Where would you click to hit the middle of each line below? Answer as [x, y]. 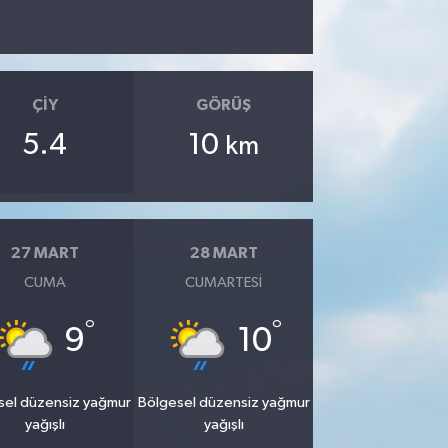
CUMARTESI [224, 282]
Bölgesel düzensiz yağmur [223, 402]
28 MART [223, 253]
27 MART [44, 253]
